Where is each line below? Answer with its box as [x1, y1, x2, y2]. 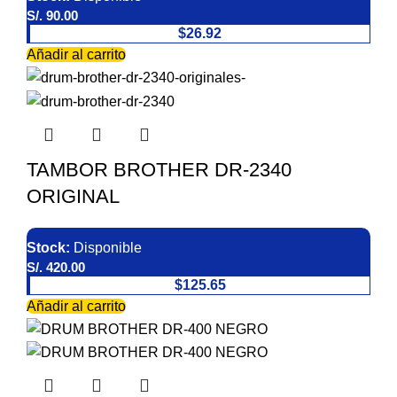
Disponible [74, 239, 142, 255]
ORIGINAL [27, 184, 120, 207]
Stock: [27, 239, 74, 255]
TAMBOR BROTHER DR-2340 [27, 158, 292, 181]
